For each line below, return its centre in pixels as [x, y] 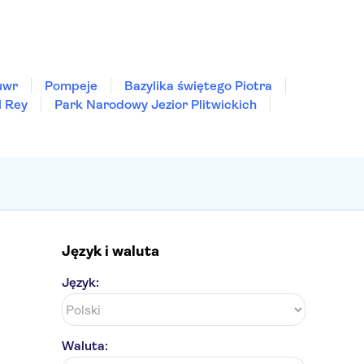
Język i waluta [110, 251]
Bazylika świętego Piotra [198, 86]
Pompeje [71, 86]
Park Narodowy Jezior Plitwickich [156, 104]
